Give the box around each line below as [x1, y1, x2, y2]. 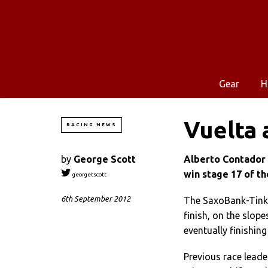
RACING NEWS [66, 121, 117, 127]
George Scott [74, 153, 136, 165]
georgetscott [71, 171, 106, 178]
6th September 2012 [61, 194, 130, 203]
